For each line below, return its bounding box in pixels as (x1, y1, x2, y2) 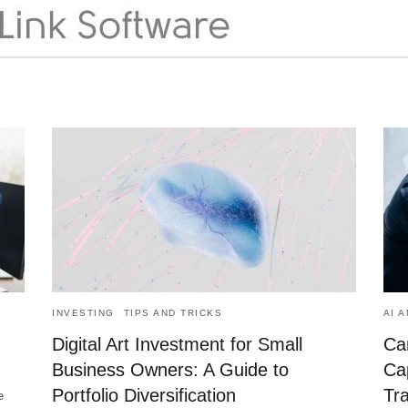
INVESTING (52, 307, 115, 318)
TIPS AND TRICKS (123, 307, 223, 318)
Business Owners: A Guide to (52, 359, 290, 380)
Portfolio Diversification (52, 384, 237, 405)
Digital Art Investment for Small (52, 333, 303, 354)
